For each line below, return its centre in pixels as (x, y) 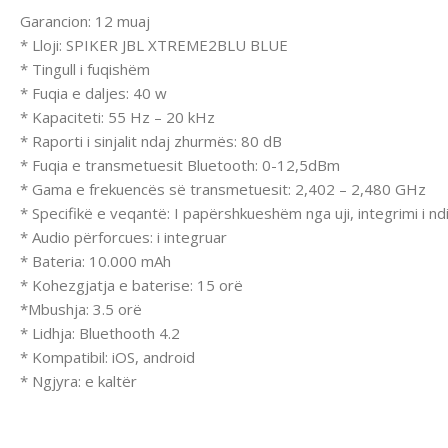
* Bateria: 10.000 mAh (95, 260)
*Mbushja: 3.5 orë (81, 308)
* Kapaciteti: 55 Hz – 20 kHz (117, 116)
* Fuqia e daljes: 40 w (93, 92)
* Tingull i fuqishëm (85, 68)
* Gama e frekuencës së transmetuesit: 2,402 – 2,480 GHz (223, 188)
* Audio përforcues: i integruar (123, 236)
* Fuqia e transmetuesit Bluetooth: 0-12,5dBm (180, 164)
